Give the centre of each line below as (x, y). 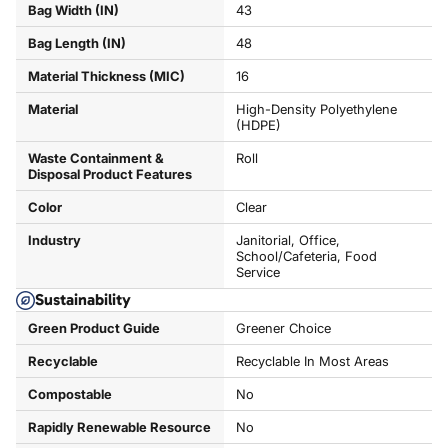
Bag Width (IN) (73, 10)
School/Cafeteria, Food (306, 256)
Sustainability (83, 299)
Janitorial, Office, (287, 240)
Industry (54, 240)
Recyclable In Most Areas (312, 361)
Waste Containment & (96, 158)
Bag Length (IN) (77, 43)
